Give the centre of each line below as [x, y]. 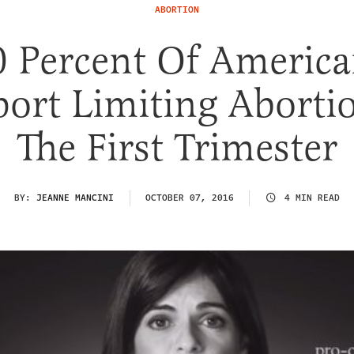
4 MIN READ [312, 198]
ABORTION [177, 10]
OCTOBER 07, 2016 [190, 198]
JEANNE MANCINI [75, 198]
